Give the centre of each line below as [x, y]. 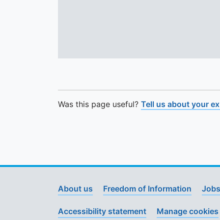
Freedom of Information [147, 189]
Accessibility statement [102, 211]
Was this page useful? [99, 104]
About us [75, 189]
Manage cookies [188, 211]
